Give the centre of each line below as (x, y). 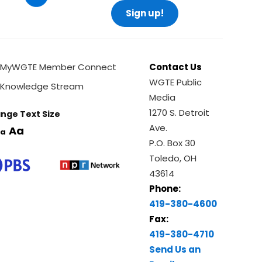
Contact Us (176, 67)
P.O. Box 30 (173, 143)
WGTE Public (176, 82)
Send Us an (175, 249)
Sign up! (144, 13)
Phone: (165, 188)
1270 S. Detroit (180, 112)
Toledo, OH (173, 158)
